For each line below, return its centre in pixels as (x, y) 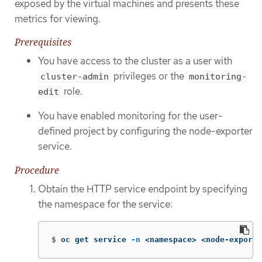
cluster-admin (75, 76)
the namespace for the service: (105, 204)
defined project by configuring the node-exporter (145, 131)
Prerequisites (43, 42)
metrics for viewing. (58, 19)
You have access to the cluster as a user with (135, 61)
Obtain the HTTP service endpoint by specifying (143, 189)
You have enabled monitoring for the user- (130, 116)
